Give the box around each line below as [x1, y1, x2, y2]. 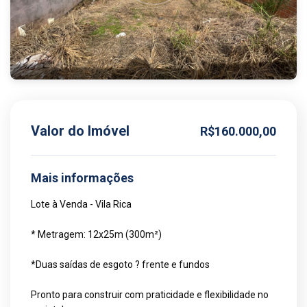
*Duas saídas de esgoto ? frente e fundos [31, 259, 210, 270]
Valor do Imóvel [31, 123, 130, 139]
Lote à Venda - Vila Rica [31, 199, 132, 210]
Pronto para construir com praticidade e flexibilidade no [31, 289, 269, 300]
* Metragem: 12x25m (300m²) [31, 229, 162, 240]
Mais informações [31, 171, 134, 185]
